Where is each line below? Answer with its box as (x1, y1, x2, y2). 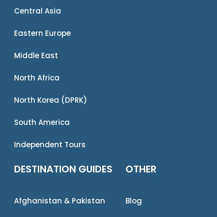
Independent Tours (14, 139, 86, 150)
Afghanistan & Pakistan (14, 195, 106, 206)
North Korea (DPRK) (14, 94, 88, 105)
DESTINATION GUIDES (14, 162, 113, 176)
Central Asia (14, 5, 62, 16)
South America (14, 117, 70, 127)
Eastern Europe (14, 28, 71, 38)
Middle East (14, 50, 59, 61)
